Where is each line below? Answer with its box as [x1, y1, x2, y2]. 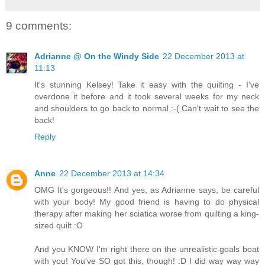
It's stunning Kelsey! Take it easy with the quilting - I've [34, 80, 259, 90]
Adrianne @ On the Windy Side [34, 51, 159, 62]
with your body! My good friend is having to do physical [34, 197, 259, 207]
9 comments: [6, 19, 72, 32]
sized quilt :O [34, 221, 83, 231]
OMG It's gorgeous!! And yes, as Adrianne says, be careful [34, 185, 259, 195]
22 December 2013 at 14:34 [59, 169, 164, 179]
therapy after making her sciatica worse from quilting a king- [34, 209, 259, 219]
